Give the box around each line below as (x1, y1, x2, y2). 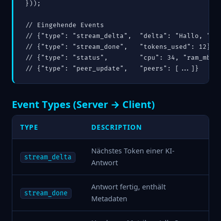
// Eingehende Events (25, 21, 104, 29)
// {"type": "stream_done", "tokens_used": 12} (25, 43, 211, 51)
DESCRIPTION (91, 122, 142, 132)
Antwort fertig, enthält (91, 182, 166, 192)
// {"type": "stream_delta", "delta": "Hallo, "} (25, 32, 215, 40)
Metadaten (91, 194, 127, 204)
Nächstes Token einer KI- (91, 146, 175, 156)
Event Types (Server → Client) (12, 97, 155, 111)
